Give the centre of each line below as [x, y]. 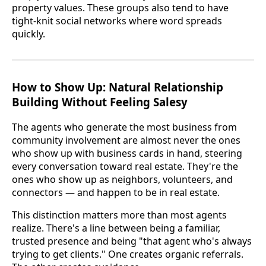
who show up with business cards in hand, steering [127, 153]
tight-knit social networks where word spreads [117, 20]
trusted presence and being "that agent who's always [132, 241]
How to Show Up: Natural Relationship [118, 87]
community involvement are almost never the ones [126, 140]
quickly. [28, 34]
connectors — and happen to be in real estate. [116, 192]
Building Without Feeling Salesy [100, 102]
